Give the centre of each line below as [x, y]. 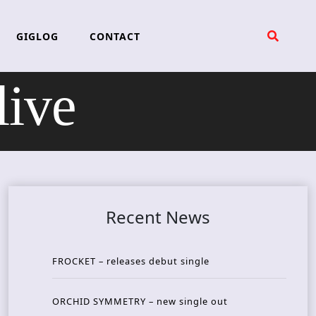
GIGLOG [37, 36]
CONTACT [115, 36]
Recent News [158, 217]
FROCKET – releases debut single [131, 261]
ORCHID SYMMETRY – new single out [140, 302]
